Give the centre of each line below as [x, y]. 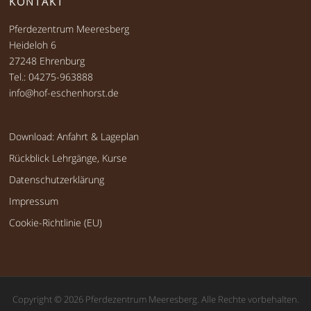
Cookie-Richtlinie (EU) [56, 223]
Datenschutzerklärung [57, 180]
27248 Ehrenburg [47, 61]
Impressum [34, 201]
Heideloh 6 [33, 45]
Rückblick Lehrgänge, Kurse [68, 158]
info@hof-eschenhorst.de [64, 93]
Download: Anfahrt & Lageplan [74, 137]
